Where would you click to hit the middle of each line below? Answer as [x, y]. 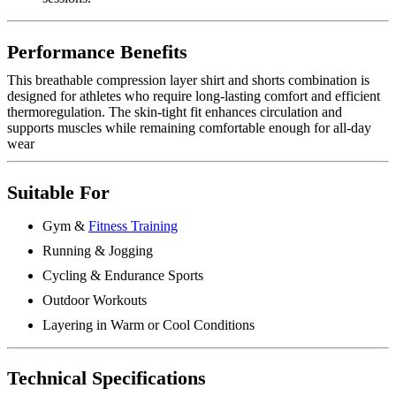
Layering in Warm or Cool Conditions [148, 324]
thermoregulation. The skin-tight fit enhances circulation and [175, 111]
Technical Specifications [107, 379]
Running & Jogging [98, 250]
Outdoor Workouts [95, 300]
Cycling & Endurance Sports [123, 275]
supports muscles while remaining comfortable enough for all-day [189, 127]
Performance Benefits [97, 52]
